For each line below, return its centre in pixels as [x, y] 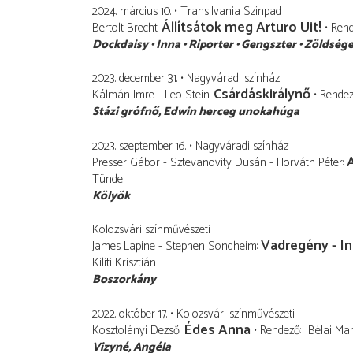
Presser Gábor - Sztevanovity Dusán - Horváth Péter [217, 162]
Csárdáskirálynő [262, 95]
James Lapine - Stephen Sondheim [175, 247]
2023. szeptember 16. [139, 146]
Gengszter [269, 44]
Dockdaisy [120, 44]
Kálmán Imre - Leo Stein [151, 95]
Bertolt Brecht [125, 28]
